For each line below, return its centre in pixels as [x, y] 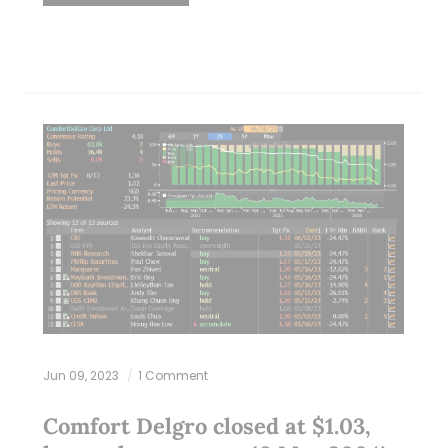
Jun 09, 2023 [82, 376]
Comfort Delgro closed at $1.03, [206, 426]
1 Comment [172, 376]
